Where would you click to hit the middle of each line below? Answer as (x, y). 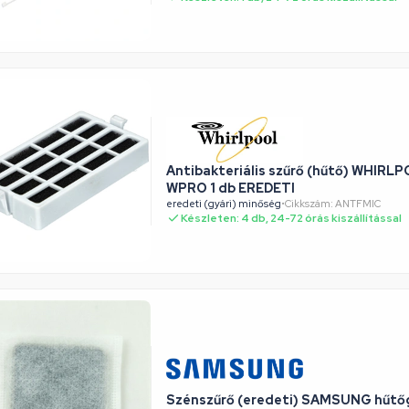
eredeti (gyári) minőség (224, 203)
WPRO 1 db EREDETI (231, 188)
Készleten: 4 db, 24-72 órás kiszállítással (291, 218)
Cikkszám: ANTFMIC (333, 203)
